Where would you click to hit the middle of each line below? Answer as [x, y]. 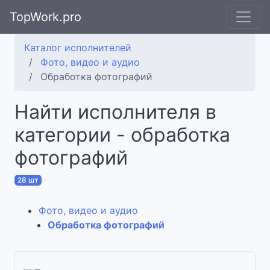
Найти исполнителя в [115, 112]
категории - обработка [122, 135]
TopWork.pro [46, 17]
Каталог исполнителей [78, 48]
